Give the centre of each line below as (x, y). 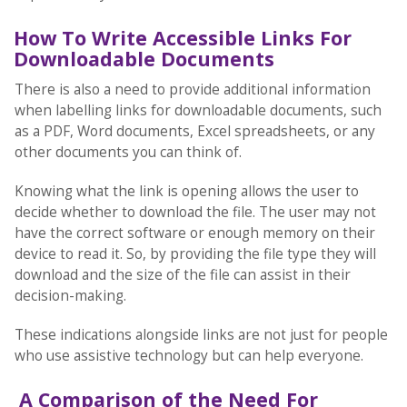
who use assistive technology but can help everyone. (189, 355)
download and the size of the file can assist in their (182, 274)
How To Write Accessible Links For (182, 37)
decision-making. (72, 295)
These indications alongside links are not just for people (201, 334)
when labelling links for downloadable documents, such (198, 110)
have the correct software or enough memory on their (194, 233)
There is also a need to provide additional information (192, 89)
